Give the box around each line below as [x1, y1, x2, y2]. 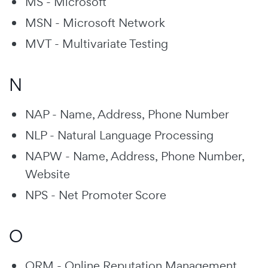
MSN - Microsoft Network [25, 14, 165, 31]
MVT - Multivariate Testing [25, 35, 168, 51]
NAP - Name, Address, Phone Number [25, 106, 229, 122]
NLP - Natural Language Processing [25, 127, 214, 143]
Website [25, 166, 70, 182]
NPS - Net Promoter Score [25, 187, 166, 203]
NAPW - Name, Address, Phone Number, [25, 148, 245, 164]
